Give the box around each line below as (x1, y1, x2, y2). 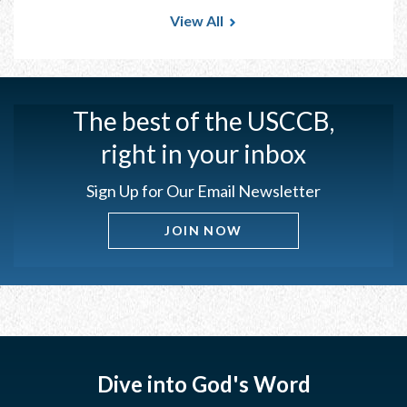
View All (170, 12, 223, 30)
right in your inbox (101, 138, 306, 170)
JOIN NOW (164, 223, 243, 239)
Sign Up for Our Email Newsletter (86, 181, 321, 202)
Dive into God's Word (96, 370, 311, 397)
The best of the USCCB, (73, 105, 334, 137)
